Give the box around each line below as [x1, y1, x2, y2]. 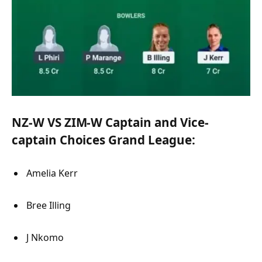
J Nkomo [26, 230, 66, 244]
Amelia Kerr [26, 166, 80, 180]
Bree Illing [26, 198, 73, 212]
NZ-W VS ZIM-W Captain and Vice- [12, 114, 209, 131]
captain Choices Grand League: [12, 132, 195, 149]
